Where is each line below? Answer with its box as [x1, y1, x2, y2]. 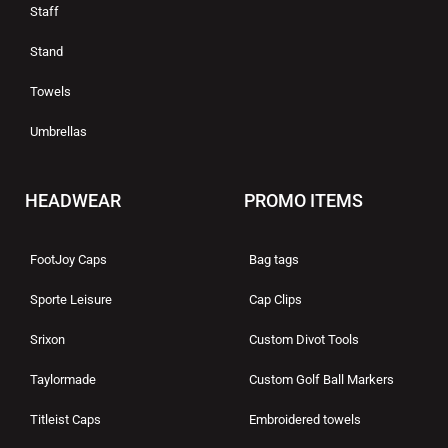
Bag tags [249, 252, 299, 268]
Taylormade [30, 372, 96, 388]
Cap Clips [249, 292, 302, 308]
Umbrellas [30, 124, 87, 140]
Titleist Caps [30, 412, 101, 428]
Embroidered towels [249, 412, 361, 428]
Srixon [30, 332, 65, 348]
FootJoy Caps [30, 252, 107, 268]
